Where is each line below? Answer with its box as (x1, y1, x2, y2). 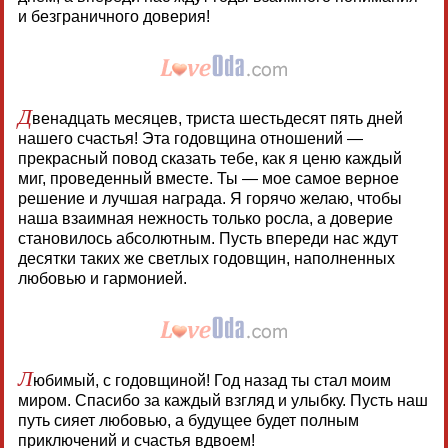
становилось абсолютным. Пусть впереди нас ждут (17, 230, 398, 248)
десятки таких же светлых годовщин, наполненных (17, 250, 395, 268)
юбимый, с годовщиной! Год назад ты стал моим (32, 372, 391, 390)
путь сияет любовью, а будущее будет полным (17, 412, 359, 430)
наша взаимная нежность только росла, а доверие (17, 210, 393, 228)
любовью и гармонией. (17, 270, 187, 288)
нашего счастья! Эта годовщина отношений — (17, 130, 363, 148)
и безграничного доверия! (17, 8, 210, 26)
